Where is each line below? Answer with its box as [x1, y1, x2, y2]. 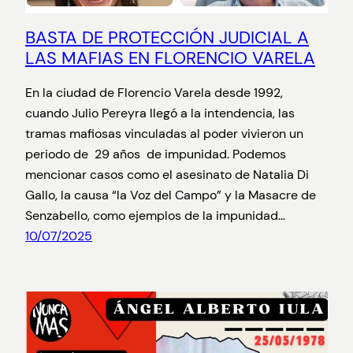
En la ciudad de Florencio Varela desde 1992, [25, 84, 283, 102]
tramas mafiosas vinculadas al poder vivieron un [25, 125, 307, 143]
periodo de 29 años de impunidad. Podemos [25, 146, 286, 163]
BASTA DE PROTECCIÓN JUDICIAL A [25, 26, 309, 50]
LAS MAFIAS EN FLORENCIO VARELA [25, 46, 315, 70]
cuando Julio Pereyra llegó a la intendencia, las [25, 105, 295, 122]
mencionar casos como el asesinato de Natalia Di [25, 166, 309, 184]
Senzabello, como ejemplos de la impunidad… [25, 207, 285, 225]
